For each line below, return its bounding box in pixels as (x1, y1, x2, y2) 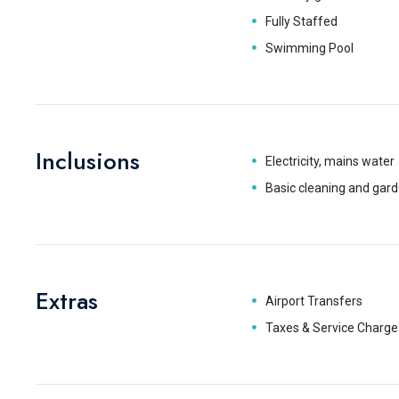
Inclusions (36, 144, 140, 178)
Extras (36, 284, 98, 318)
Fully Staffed (265, 14, 338, 28)
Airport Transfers (265, 294, 362, 308)
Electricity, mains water (265, 154, 395, 168)
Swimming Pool (265, 41, 354, 55)
